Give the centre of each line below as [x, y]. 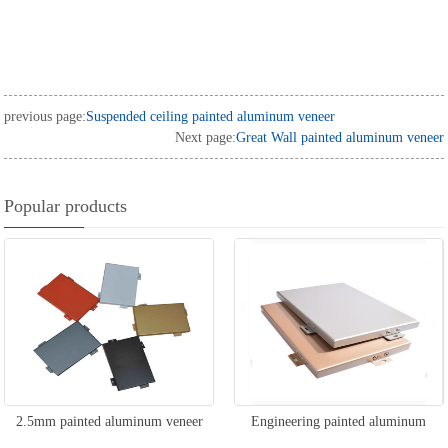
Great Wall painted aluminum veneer [339, 138]
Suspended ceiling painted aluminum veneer [211, 117]
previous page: [45, 117]
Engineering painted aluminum [339, 421]
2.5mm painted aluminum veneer [109, 421]
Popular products [66, 206]
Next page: [205, 138]
